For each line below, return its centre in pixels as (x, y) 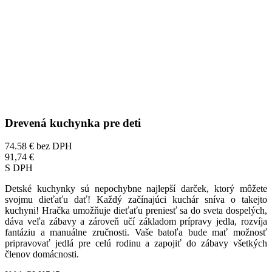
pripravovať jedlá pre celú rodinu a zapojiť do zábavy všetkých (136, 243)
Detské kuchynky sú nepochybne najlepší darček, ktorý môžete (136, 189)
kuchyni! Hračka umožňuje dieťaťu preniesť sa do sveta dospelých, (136, 211)
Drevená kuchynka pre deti (73, 123)
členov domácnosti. (43, 254)
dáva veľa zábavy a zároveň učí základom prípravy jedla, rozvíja (136, 222)
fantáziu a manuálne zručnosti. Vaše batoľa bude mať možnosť (136, 233)
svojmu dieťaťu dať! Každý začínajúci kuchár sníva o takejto (136, 200)
